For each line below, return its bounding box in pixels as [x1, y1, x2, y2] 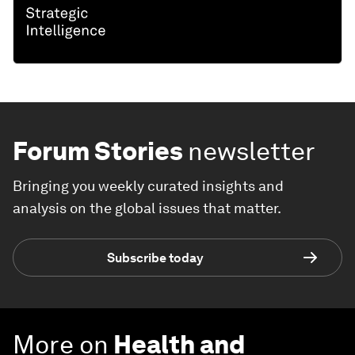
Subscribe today [107, 250, 204, 265]
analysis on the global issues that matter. [13, 200, 281, 217]
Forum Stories [13, 136, 183, 167]
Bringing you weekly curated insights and [13, 177, 284, 195]
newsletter [188, 136, 315, 167]
